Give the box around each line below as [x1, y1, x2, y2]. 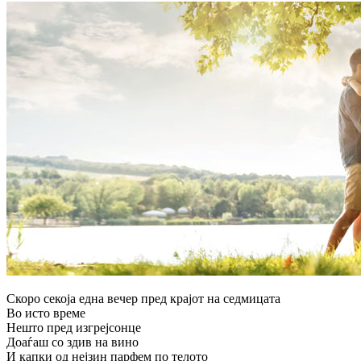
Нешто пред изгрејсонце [6, 320, 141, 334]
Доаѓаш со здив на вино [6, 334, 139, 349]
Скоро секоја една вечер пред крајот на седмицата [6, 291, 280, 305]
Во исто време [6, 305, 85, 320]
